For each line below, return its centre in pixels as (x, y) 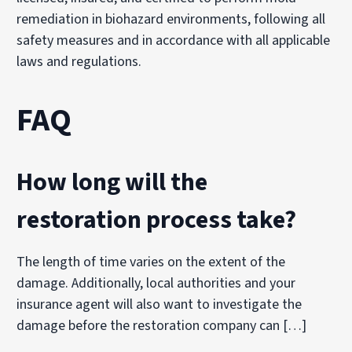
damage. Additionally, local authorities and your (156, 283)
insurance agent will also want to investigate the (159, 304)
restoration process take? (157, 220)
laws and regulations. (79, 61)
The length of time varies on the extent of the (151, 262)
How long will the (112, 182)
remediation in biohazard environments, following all (171, 19)
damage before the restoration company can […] (162, 325)
